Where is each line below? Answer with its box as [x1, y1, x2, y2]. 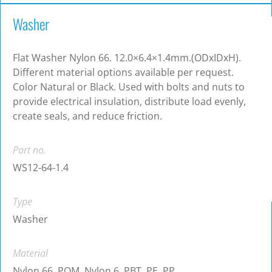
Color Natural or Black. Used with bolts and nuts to [13, 80, 245, 94]
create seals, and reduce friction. [13, 109, 162, 123]
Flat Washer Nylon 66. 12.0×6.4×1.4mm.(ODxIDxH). [13, 51, 241, 65]
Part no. [13, 143, 46, 157]
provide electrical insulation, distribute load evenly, [13, 95, 246, 109]
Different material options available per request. [13, 66, 234, 80]
